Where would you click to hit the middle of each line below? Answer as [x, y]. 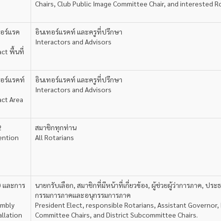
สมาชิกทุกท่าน [56, 127]
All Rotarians [55, 137]
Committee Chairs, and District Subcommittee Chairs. [116, 215]
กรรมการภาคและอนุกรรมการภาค [83, 195]
